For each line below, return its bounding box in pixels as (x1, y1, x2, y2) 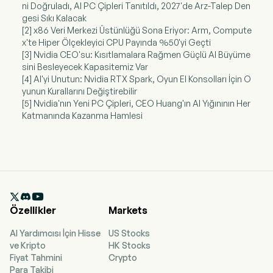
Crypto (108, 252, 137, 263)
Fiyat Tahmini (10, 252, 62, 263)
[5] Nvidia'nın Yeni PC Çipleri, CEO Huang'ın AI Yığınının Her (21, 98, 250, 109)
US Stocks (108, 228, 150, 239)
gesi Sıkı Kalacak (21, 13, 87, 24)
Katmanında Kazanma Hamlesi (21, 110, 143, 121)
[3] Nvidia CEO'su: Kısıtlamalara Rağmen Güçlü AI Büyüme (21, 49, 250, 60)
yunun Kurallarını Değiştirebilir (21, 86, 137, 97)
